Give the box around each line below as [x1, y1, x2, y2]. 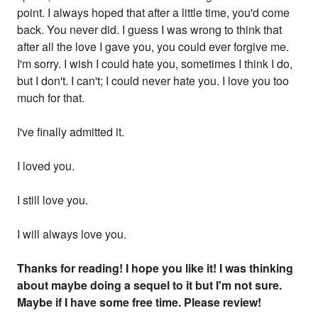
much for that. [17, 89, 85, 106]
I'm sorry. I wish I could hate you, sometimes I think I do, [17, 55, 293, 72]
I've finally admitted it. [17, 124, 125, 141]
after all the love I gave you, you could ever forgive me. [17, 38, 290, 55]
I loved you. [17, 158, 75, 175]
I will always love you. [17, 226, 127, 243]
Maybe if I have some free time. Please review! [17, 294, 262, 311]
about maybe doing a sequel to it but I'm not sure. [17, 277, 283, 294]
